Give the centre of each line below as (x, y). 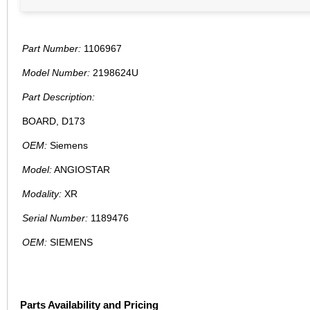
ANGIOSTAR (81, 170)
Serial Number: (55, 218)
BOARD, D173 (53, 121)
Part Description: (58, 97)
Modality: (42, 194)
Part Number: (51, 49)
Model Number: (56, 73)
